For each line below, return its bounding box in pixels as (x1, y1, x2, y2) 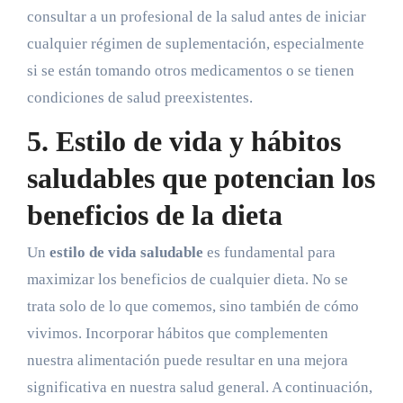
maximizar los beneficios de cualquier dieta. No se (26, 271, 348, 289)
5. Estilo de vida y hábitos (26, 124, 341, 157)
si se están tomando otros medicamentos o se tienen (26, 61, 354, 79)
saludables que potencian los (26, 161, 375, 194)
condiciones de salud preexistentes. (26, 88, 253, 106)
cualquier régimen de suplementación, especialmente (26, 34, 364, 52)
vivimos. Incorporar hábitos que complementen (26, 325, 328, 343)
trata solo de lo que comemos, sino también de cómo (26, 298, 359, 316)
